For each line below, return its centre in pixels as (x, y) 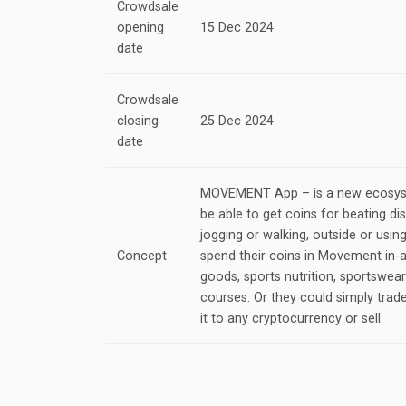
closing (138, 121)
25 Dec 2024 (237, 121)
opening (140, 28)
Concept (142, 256)
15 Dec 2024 (237, 28)
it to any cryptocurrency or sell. (292, 319)
